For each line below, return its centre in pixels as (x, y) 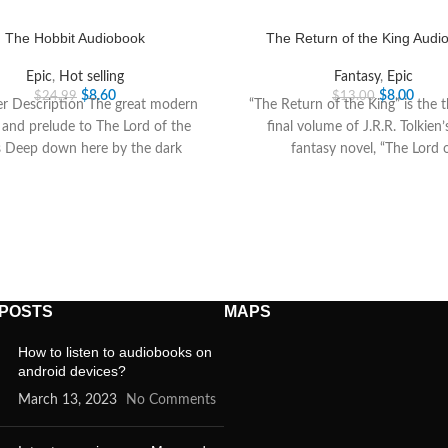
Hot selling (91, 77)
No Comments (171, 400)
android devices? (72, 371)
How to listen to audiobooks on (115, 352)
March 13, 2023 (67, 400)
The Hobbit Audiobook (75, 38)
